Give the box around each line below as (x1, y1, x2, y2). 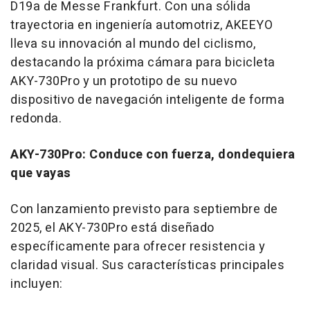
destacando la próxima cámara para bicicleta (10, 53, 275, 72)
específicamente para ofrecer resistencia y (10, 237, 265, 256)
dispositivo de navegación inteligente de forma (10, 90, 284, 109)
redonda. (10, 109, 62, 128)
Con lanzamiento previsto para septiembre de (10, 199, 278, 219)
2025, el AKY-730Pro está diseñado (10, 218, 215, 237)
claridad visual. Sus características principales (10, 255, 284, 275)
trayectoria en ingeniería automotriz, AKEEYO (10, 15, 273, 35)
